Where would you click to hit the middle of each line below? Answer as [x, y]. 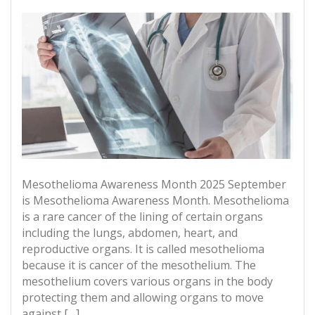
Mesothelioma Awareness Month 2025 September [154, 185]
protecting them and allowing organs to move [143, 298]
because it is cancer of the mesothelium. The [139, 265]
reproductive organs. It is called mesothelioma [143, 249]
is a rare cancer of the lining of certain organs [142, 217]
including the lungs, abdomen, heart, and [130, 233]
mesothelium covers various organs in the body [147, 282]
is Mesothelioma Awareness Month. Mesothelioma [155, 201]
